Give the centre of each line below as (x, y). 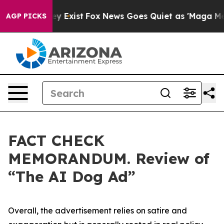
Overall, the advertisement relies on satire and (97, 210)
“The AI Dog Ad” (72, 176)
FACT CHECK (56, 140)
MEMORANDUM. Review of (109, 158)
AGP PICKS (26, 16)
